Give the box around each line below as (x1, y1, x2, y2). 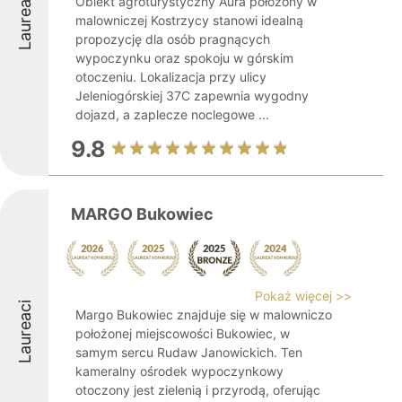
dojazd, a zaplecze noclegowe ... (75, 107, 269, 122)
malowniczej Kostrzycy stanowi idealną (75, 13, 303, 28)
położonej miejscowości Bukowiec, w (75, 326, 290, 341)
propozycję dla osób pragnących (75, 31, 270, 47)
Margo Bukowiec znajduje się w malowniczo (75, 307, 332, 322)
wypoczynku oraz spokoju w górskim (75, 50, 293, 66)
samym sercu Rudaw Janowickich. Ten (75, 345, 302, 360)
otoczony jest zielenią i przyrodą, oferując (75, 382, 320, 398)
